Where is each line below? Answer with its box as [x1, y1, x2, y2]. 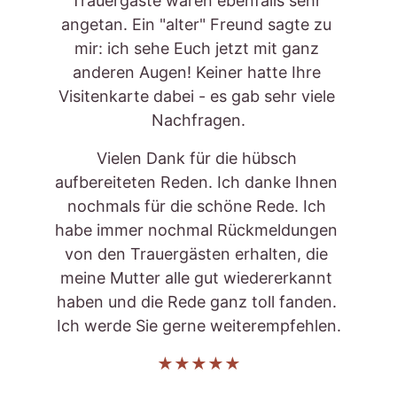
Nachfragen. [152, 111, 245, 129]
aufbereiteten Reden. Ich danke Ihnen [55, 173, 342, 191]
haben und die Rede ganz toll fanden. [56, 292, 341, 311]
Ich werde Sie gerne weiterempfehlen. [56, 316, 341, 335]
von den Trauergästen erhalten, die [65, 245, 332, 263]
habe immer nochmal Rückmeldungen [55, 221, 342, 239]
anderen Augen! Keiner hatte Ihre [72, 63, 325, 82]
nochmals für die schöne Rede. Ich [66, 197, 331, 215]
